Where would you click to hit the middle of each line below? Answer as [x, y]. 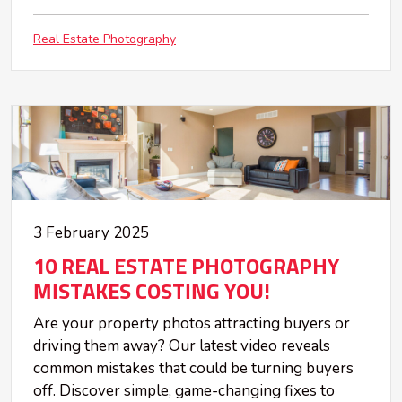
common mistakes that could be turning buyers [193, 369]
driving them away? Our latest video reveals [182, 346]
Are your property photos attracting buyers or [192, 324]
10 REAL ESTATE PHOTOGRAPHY [186, 268]
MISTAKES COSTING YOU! [152, 293]
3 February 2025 [91, 233]
